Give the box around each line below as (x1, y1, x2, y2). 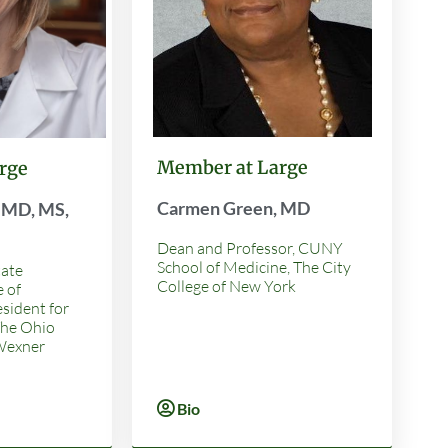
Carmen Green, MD (157, 197, 310, 220)
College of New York (157, 276, 296, 297)
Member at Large (157, 156, 308, 180)
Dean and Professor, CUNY (157, 238, 343, 259)
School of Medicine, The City (157, 257, 351, 278)
